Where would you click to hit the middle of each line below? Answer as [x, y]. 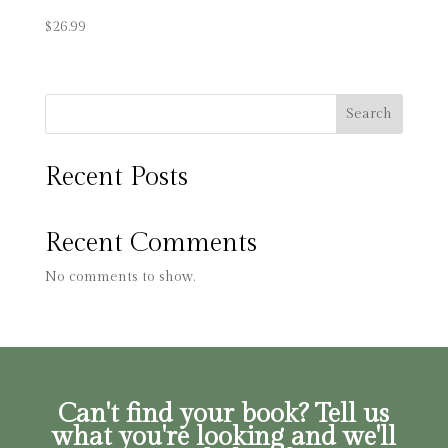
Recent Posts [116, 176]
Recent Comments [150, 242]
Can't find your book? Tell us [224, 413]
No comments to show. [119, 276]
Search [369, 113]
